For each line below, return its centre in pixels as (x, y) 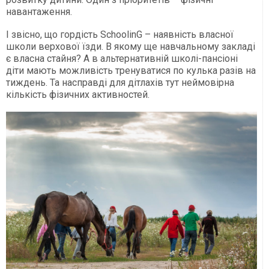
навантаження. (39, 12)
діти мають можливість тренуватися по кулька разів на (131, 71)
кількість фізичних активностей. (78, 95)
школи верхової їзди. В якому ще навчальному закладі (131, 47)
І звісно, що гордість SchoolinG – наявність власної (120, 35)
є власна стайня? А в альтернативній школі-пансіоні (122, 59)
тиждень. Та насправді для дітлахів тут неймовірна (120, 83)
